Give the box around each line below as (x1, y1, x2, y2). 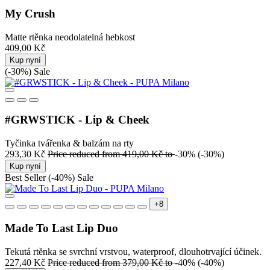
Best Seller (5, 172, 48, 183)
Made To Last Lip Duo (5, 221, 118, 234)
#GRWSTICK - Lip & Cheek (5, 113, 149, 127)
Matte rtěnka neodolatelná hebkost (5, 31, 135, 42)
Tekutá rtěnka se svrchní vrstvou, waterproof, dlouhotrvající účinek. (5, 246, 262, 257)
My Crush (5, 7, 55, 20)
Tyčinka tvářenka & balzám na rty (5, 138, 134, 149)
